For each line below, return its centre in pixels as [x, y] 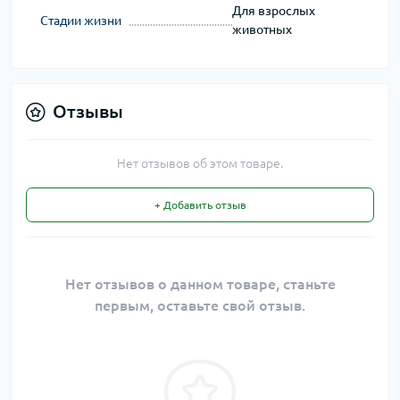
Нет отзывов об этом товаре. [200, 164]
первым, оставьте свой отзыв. [200, 306]
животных [262, 30]
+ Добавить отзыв [200, 205]
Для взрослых [273, 11]
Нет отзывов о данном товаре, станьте [200, 284]
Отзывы [88, 112]
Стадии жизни [81, 20]
